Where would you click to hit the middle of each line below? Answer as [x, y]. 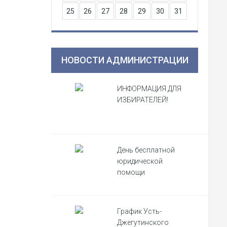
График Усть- [139, 211]
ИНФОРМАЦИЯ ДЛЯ [149, 89]
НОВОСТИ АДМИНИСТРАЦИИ [125, 60]
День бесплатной [146, 150]
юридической [140, 161]
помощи [131, 172]
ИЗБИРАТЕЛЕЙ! [143, 100]
